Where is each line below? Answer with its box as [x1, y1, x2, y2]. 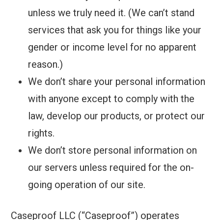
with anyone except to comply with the [28, 93, 195, 105]
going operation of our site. [28, 179, 146, 191]
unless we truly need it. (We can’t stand [28, 7, 195, 19]
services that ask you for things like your [28, 24, 202, 36]
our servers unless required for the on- [28, 162, 194, 174]
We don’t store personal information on [28, 144, 197, 157]
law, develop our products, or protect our [28, 110, 205, 122]
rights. [28, 127, 55, 139]
